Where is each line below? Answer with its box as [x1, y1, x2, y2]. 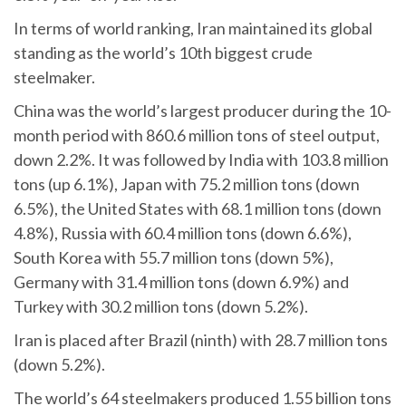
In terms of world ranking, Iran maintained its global [14, 17, 372, 38]
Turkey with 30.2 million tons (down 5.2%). [14, 295, 308, 316]
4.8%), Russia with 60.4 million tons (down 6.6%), [14, 222, 352, 243]
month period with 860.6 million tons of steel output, [14, 124, 380, 145]
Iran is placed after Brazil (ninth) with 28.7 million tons [14, 329, 388, 350]
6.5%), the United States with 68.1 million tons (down [14, 198, 382, 218]
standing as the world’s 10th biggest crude [14, 42, 313, 63]
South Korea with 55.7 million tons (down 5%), [14, 246, 333, 267]
